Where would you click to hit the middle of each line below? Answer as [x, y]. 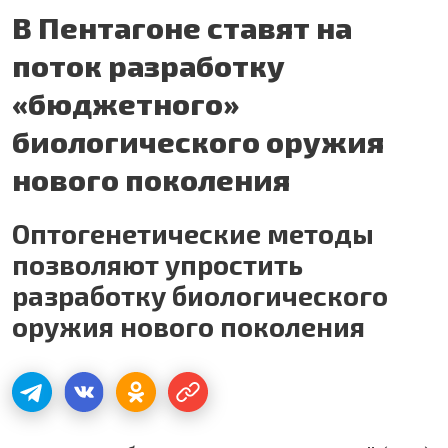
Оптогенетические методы [193, 232]
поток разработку [148, 64]
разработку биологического [200, 294]
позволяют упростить [157, 263]
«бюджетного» [125, 102]
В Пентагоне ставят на [182, 26]
